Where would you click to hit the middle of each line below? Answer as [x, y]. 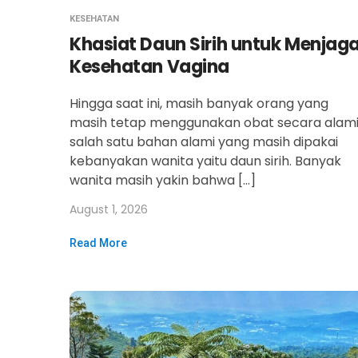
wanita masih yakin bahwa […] [163, 181]
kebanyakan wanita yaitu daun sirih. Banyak [205, 161]
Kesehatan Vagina [149, 67]
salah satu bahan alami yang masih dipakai [204, 142]
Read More [98, 243]
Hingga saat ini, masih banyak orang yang [199, 104]
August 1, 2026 [109, 210]
